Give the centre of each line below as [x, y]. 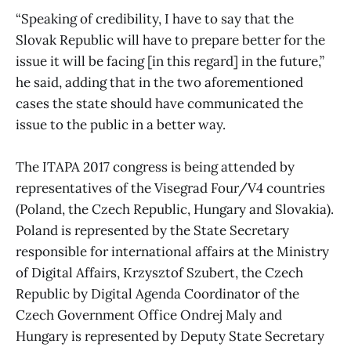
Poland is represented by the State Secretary [152, 231]
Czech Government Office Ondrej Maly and [149, 315]
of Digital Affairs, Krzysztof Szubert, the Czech [159, 273]
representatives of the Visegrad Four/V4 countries [170, 188]
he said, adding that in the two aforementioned [159, 83]
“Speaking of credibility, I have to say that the [155, 19]
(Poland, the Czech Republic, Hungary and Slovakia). [175, 210]
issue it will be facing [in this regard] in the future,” [170, 62]
